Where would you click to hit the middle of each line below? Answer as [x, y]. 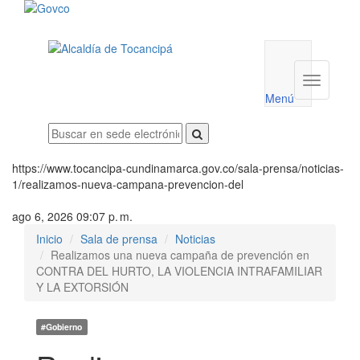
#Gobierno [62, 327]
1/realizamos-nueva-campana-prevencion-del [128, 184]
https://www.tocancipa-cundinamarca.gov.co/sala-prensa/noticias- [178, 168]
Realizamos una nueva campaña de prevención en [180, 255]
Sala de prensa [119, 239]
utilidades [317, 38]
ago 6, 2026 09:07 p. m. [72, 216]
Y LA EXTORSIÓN [82, 287]
